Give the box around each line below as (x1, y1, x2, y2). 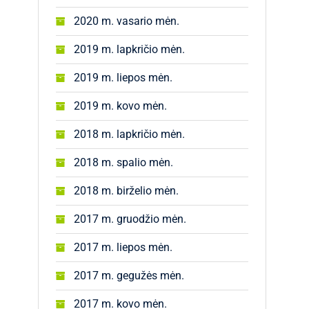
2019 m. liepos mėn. (74, 71, 172, 84)
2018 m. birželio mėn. (74, 184, 179, 197)
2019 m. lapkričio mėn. (74, 43, 185, 56)
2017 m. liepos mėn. (74, 241, 172, 254)
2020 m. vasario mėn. (74, 14, 179, 28)
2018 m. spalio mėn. (74, 156, 173, 169)
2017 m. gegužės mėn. (74, 269, 184, 282)
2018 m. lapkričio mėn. (74, 128, 185, 141)
